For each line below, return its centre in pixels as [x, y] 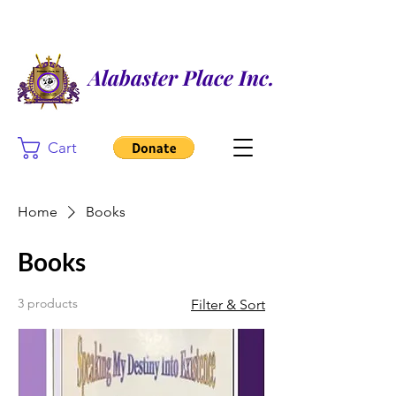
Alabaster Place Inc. [182, 77]
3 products [48, 303]
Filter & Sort [228, 305]
